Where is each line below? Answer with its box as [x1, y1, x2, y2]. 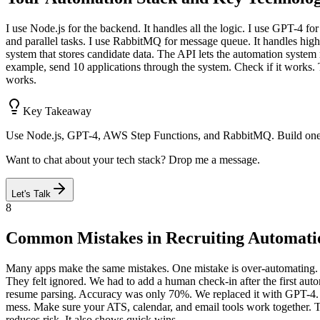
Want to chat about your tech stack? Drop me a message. [6, 154, 260, 166]
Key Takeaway [23, 105, 91, 118]
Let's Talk [11, 189, 51, 200]
